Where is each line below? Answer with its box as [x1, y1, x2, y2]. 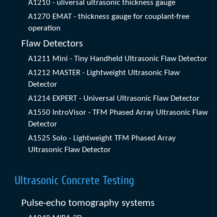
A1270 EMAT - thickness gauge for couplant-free [28, 13, 189, 21]
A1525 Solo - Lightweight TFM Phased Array [28, 134, 176, 143]
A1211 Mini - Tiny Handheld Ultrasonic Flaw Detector [28, 55, 207, 63]
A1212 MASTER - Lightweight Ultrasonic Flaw [28, 69, 180, 77]
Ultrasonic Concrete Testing [15, 174, 134, 187]
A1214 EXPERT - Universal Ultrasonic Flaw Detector [28, 94, 200, 103]
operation [28, 24, 61, 33]
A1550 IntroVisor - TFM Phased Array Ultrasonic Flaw [28, 108, 208, 117]
